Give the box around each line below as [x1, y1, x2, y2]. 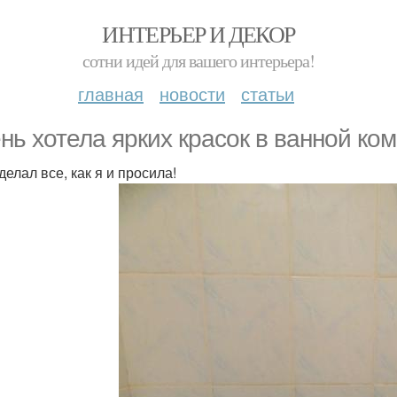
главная [78, 81, 144, 106]
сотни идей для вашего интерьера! [82, 49, 315, 73]
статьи [241, 81, 294, 106]
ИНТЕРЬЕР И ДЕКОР [102, 19, 295, 49]
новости [160, 81, 225, 106]
